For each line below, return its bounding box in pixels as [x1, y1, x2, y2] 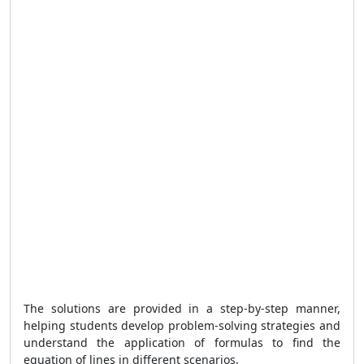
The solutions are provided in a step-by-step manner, [24, 301, 340, 316]
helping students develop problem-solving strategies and [24, 318, 340, 333]
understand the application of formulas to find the [24, 335, 340, 350]
